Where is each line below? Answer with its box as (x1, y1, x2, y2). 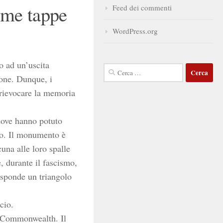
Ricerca (103, 64, 126, 74)
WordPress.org (112, 26, 158, 36)
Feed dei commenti (112, 2, 172, 12)
